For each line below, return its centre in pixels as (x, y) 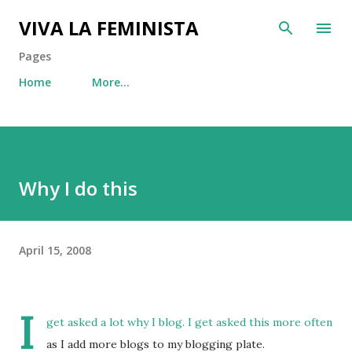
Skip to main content (176, 20)
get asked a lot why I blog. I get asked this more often (189, 322)
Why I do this (78, 188)
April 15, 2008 (55, 250)
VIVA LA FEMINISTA (109, 28)
